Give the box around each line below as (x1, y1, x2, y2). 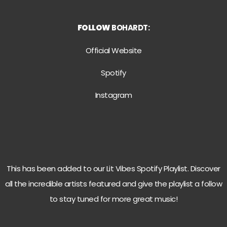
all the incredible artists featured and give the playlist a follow (5, 178, 222, 189)
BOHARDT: (111, 22, 150, 33)
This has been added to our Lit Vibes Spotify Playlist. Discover (7, 163, 220, 174)
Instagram (95, 90, 132, 101)
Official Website (85, 45, 142, 56)
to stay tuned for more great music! (49, 193, 178, 204)
